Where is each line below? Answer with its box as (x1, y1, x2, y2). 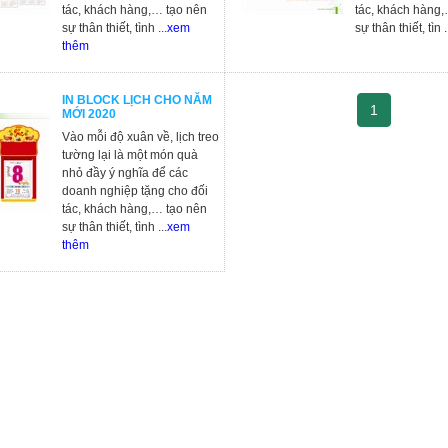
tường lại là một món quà (62, 148, 198, 162)
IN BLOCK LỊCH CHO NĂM (62, 93, 212, 107)
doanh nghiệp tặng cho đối (62, 184, 208, 198)
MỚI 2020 (62, 107, 116, 121)
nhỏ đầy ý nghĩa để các (62, 166, 188, 180)
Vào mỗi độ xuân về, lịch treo (62, 130, 219, 144)
